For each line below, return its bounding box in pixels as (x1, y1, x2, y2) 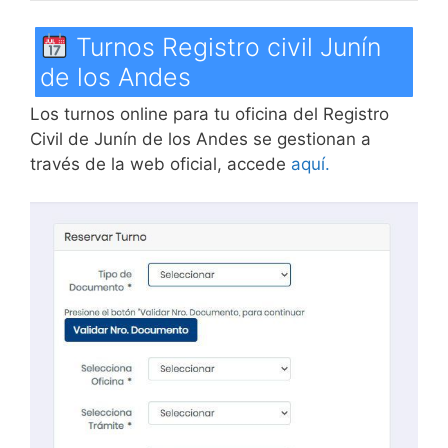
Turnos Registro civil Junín (68, 31, 381, 62)
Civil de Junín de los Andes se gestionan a (30, 128, 371, 149)
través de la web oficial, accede (30, 153, 291, 174)
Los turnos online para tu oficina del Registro (30, 103, 389, 124)
